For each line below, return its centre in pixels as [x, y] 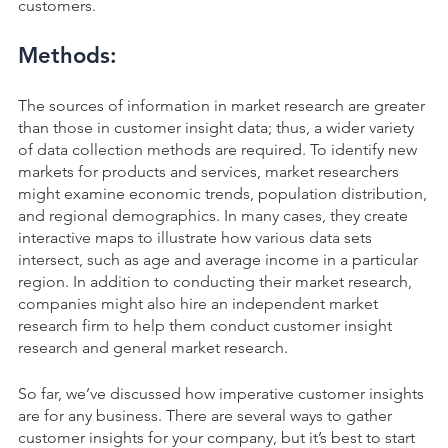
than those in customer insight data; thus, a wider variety [216, 127]
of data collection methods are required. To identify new [217, 149]
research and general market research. [155, 347]
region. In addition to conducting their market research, [215, 281]
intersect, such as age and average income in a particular [218, 259]
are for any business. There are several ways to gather [205, 415]
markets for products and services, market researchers [208, 171]
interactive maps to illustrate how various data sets [195, 237]
